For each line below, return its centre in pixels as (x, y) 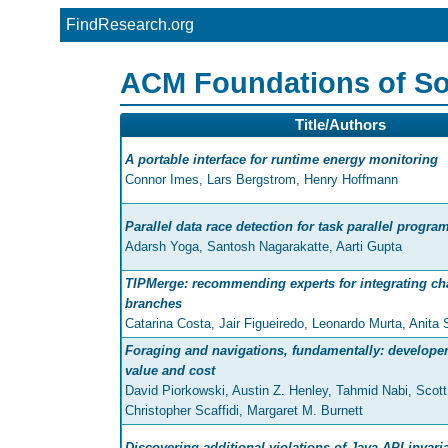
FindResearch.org (130, 24)
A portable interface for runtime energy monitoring (281, 160)
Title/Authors (340, 125)
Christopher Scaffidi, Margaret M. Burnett (244, 411)
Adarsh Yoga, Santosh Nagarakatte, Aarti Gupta (263, 247)
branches (153, 304)
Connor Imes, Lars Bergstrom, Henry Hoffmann (261, 180)
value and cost (170, 371)
